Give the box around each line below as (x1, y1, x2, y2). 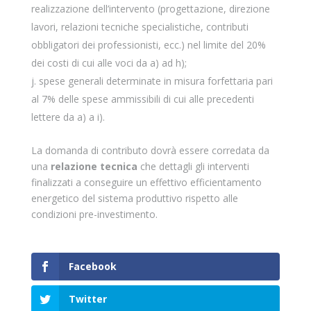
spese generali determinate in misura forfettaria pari (38, 74, 273, 87)
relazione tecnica (50, 160, 137, 173)
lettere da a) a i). (31, 110, 105, 124)
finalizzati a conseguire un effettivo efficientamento (31, 176, 262, 189)
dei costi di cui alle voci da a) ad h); (31, 56, 187, 69)
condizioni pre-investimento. (31, 208, 158, 221)
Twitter (68, 292, 107, 306)
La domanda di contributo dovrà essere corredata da (31, 144, 269, 157)
